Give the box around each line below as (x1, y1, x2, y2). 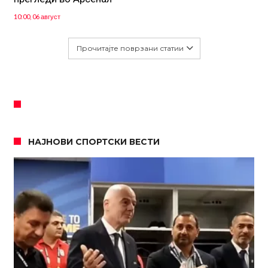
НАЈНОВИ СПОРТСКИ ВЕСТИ (28, 136, 160, 147)
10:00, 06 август (13, 12, 60, 20)
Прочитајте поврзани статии (76, 43, 184, 53)
